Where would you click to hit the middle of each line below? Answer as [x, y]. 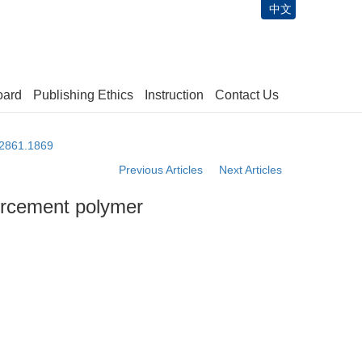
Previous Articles [161, 170]
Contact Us [247, 95]
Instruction [174, 95]
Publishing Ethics [83, 95]
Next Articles [252, 170]
